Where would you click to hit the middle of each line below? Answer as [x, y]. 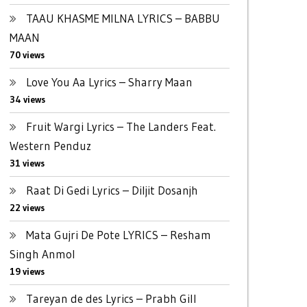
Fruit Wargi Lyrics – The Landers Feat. [121, 126]
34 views [27, 100]
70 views [27, 55]
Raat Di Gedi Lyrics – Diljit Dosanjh [112, 190]
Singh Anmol [42, 254]
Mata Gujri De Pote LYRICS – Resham [118, 235]
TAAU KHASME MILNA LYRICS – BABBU [123, 18]
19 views [27, 272]
